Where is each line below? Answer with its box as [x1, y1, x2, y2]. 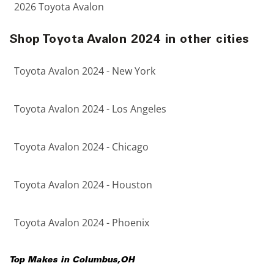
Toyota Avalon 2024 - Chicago [14, 140, 149, 154]
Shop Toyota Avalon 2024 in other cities [9, 34, 250, 46]
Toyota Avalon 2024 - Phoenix [14, 216, 149, 229]
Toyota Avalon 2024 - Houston [14, 178, 152, 191]
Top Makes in [9, 256, 72, 265]
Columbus [72, 256, 117, 265]
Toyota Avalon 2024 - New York [14, 64, 155, 78]
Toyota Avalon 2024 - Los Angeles [14, 102, 166, 116]
